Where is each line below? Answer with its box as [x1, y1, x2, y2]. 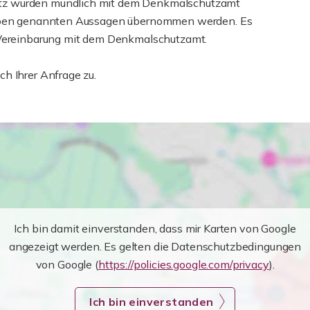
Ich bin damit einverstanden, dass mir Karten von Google [14, 221, 296, 235]
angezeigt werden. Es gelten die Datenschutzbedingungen [8, 239, 302, 253]
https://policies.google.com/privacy [98, 257, 269, 271]
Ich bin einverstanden [89, 295, 214, 309]
